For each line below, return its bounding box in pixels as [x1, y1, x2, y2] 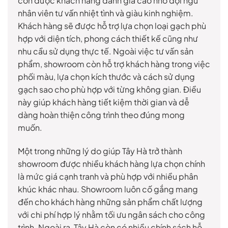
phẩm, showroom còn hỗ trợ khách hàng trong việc [18, 59, 210, 70]
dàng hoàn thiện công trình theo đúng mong [18, 109, 185, 121]
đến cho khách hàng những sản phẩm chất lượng [18, 196, 203, 208]
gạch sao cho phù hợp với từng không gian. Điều [18, 84, 201, 95]
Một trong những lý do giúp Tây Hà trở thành [18, 146, 182, 157]
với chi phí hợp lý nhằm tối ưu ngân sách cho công [18, 209, 205, 220]
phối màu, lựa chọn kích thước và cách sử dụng [18, 71, 195, 82]
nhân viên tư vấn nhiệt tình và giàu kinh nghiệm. [18, 8, 193, 19]
